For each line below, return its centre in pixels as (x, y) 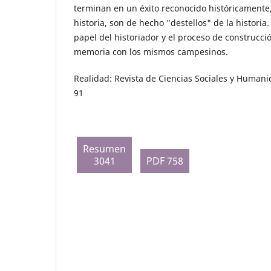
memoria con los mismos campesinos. (151, 51)
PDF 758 (165, 161)
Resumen (104, 149)
